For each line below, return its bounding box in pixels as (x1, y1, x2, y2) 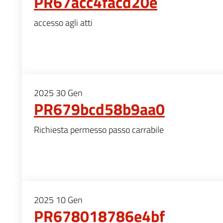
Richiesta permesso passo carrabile (34, 122, 164, 136)
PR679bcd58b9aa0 (34, 97, 165, 121)
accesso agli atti (34, 15, 93, 29)
